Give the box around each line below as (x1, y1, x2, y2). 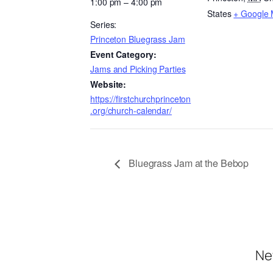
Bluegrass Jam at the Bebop (126, 156, 249, 171)
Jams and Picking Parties (90, 63, 186, 76)
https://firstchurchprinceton (90, 93, 191, 105)
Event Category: (90, 48, 157, 61)
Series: (90, 18, 117, 31)
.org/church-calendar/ (90, 104, 172, 117)
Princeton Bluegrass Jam (90, 33, 185, 46)
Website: (90, 78, 127, 91)
